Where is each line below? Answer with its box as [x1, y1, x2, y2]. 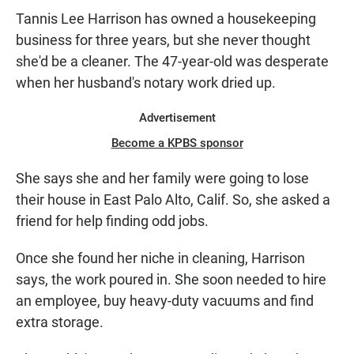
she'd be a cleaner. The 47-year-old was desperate [16, 53, 329, 70]
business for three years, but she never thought [16, 32, 311, 48]
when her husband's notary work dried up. [16, 74, 276, 91]
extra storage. [16, 314, 104, 330]
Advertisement [138, 111, 216, 125]
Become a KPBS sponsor [111, 136, 243, 150]
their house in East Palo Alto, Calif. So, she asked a [16, 191, 330, 208]
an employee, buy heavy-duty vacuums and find [16, 292, 314, 309]
